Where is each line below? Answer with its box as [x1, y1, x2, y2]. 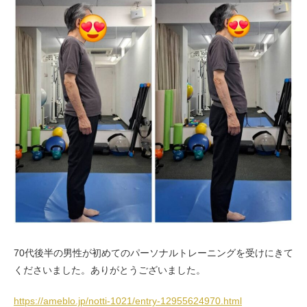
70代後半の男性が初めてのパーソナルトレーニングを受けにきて [14, 247, 293, 258]
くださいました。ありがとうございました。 [14, 264, 206, 275]
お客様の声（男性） [120, 14, 194, 24]
